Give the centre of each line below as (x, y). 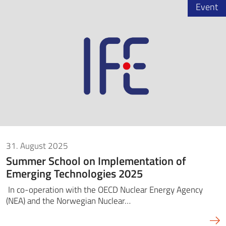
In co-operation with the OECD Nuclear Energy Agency (104, 190)
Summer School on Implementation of (96, 161)
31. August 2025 (37, 145)
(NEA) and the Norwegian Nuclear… (68, 201)
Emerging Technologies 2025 (74, 174)
